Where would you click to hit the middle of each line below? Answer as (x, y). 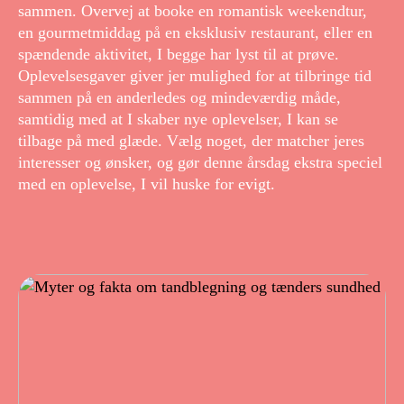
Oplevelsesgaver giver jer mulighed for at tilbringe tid (195, 76)
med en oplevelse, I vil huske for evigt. (147, 184)
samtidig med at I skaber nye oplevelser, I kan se (178, 119)
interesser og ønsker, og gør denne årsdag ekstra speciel (200, 163)
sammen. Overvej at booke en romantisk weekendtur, (193, 11)
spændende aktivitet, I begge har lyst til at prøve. (179, 55)
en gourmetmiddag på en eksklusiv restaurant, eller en (195, 33)
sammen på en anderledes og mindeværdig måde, (179, 98)
